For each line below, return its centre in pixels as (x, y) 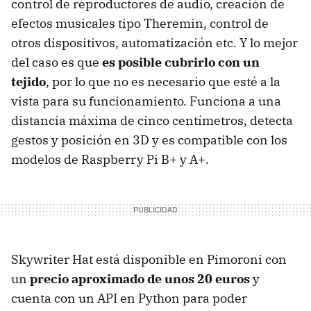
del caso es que (57, 62)
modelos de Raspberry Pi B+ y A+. (110, 159)
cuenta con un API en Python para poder (129, 298)
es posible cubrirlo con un (181, 62)
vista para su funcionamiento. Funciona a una (146, 101)
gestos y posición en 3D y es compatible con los (149, 140)
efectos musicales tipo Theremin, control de (140, 23)
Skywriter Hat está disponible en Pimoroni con (149, 259)
